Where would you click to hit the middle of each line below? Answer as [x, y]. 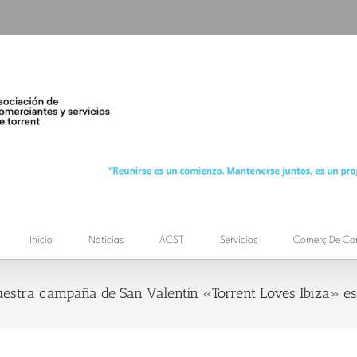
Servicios [239, 241]
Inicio [41, 241]
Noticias [106, 241]
